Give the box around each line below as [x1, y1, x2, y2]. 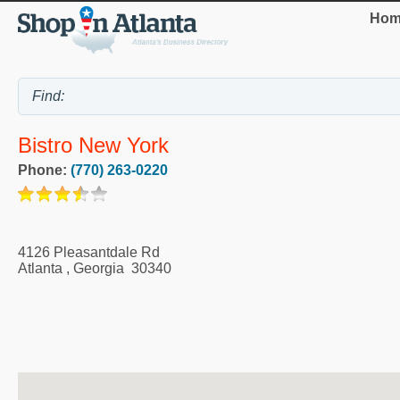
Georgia [73, 260, 124, 276]
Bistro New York [18, 133, 169, 158]
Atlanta [18, 260, 62, 276]
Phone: [18, 162, 71, 178]
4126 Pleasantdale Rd [18, 244, 160, 260]
